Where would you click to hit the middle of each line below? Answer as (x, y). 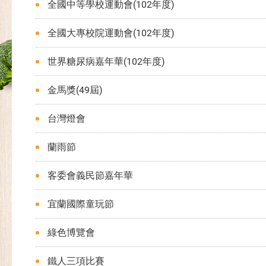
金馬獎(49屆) (75, 90)
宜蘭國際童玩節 (81, 204)
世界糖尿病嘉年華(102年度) (106, 61)
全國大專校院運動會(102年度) (111, 33)
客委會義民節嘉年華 (90, 175)
